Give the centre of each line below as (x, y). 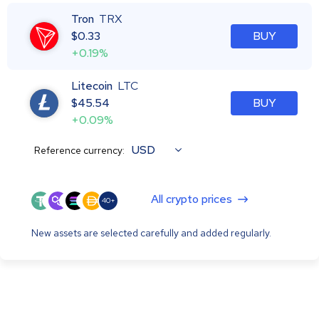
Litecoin (92, 85)
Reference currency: (79, 150)
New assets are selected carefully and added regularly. (151, 232)
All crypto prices (192, 199)
